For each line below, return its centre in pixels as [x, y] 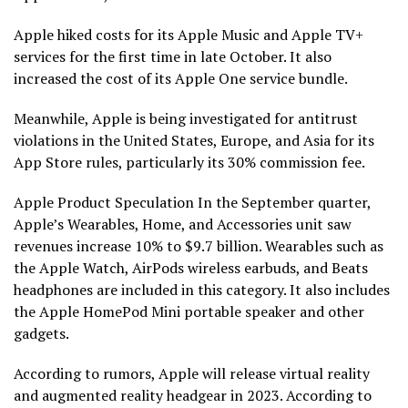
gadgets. [41, 334]
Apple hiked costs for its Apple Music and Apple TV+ [189, 35]
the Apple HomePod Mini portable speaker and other [189, 312]
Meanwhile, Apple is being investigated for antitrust [186, 119]
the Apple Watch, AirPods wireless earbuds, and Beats [191, 268]
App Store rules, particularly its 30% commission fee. [189, 163]
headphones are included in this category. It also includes [202, 290]
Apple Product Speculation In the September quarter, [192, 203]
